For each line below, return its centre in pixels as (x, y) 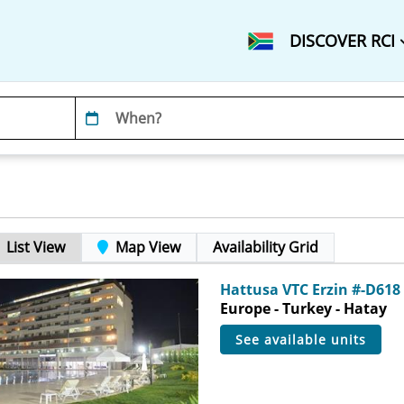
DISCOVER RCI (344, 40)
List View (36, 247)
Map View (148, 247)
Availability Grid (266, 247)
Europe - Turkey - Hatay (303, 308)
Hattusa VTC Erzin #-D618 (310, 289)
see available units (304, 340)
